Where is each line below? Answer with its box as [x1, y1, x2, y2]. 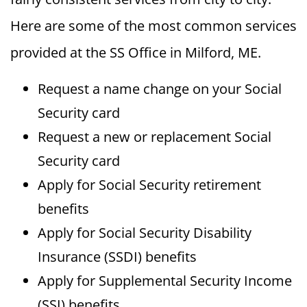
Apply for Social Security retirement [38, 175, 261, 195]
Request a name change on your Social [38, 79, 282, 99]
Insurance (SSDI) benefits [38, 247, 197, 267]
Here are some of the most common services [10, 16, 297, 36]
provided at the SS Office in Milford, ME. [10, 43, 261, 62]
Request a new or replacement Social [38, 127, 271, 147]
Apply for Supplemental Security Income [38, 271, 292, 291]
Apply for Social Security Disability [38, 223, 251, 243]
